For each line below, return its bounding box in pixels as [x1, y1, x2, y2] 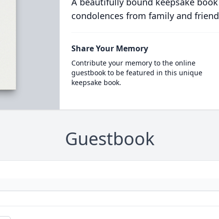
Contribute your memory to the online [71, 58, 196, 67]
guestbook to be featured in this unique [71, 68, 202, 77]
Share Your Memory [71, 43, 148, 54]
